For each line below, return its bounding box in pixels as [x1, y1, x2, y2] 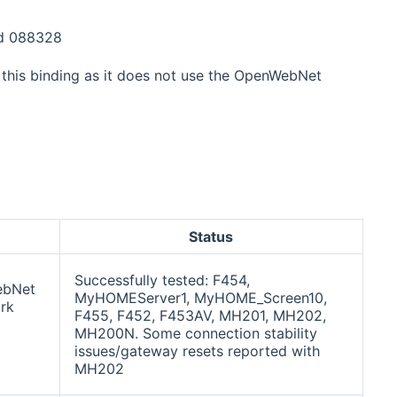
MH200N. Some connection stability [74, 324, 317, 343]
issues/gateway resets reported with [74, 342, 320, 361]
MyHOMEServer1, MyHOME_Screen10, [74, 289, 327, 307]
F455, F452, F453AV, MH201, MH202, [74, 307, 326, 325]
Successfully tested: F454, [74, 271, 250, 290]
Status [189, 228, 234, 246]
